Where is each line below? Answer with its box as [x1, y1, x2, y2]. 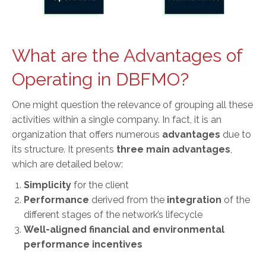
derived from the [89, 194, 167, 205]
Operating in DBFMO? [12, 68, 189, 90]
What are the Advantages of [12, 45, 242, 66]
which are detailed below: [12, 158, 123, 170]
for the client [71, 179, 129, 191]
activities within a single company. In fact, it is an [12, 113, 221, 125]
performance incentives [24, 238, 142, 250]
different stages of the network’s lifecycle [24, 208, 202, 220]
